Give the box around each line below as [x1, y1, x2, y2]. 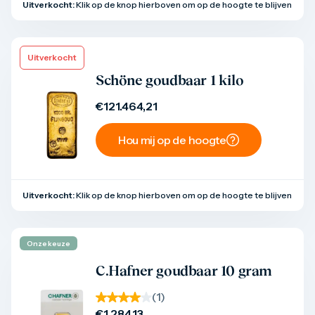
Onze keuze [27, 238, 70, 248]
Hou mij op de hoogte [118, 133, 226, 147]
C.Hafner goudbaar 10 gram [96, 263, 272, 278]
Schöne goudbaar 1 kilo [96, 72, 244, 88]
